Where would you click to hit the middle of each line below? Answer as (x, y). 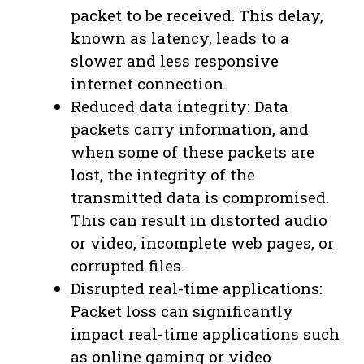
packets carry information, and (190, 128)
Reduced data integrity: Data (180, 106)
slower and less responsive (175, 60)
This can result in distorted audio (199, 219)
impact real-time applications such (205, 333)
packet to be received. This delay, (197, 15)
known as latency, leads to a (180, 37)
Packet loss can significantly (182, 310)
